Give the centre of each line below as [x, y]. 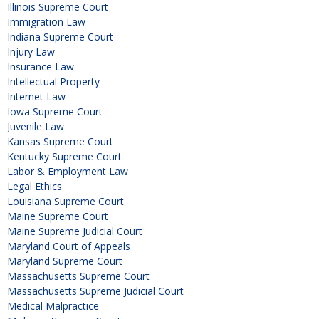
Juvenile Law [36, 126]
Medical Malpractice [53, 305]
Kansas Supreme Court [60, 141]
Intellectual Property [53, 81]
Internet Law [36, 96]
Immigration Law [46, 21]
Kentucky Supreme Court [64, 156]
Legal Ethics [35, 186]
